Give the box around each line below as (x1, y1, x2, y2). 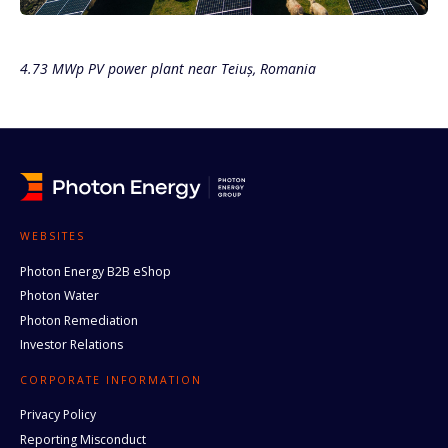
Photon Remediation (20, 311, 138, 329)
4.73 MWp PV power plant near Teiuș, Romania (20, 59, 316, 79)
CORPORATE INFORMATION (20, 372, 202, 387)
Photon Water (20, 287, 99, 305)
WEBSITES (20, 229, 85, 244)
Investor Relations (20, 336, 123, 354)
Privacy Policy (20, 406, 96, 424)
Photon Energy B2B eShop (20, 262, 171, 280)
